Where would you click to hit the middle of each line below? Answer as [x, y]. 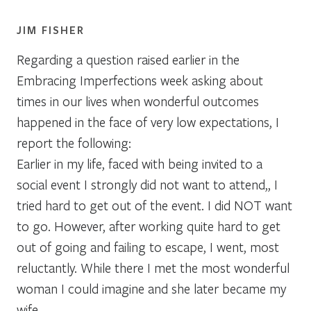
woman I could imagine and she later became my [151, 288]
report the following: [74, 142]
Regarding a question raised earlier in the [128, 59]
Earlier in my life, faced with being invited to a [140, 163]
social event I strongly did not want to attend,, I [147, 184]
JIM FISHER [51, 30]
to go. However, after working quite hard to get [149, 226]
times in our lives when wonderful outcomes [138, 101]
